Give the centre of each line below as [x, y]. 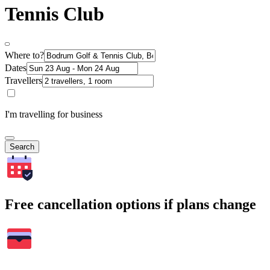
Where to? [24, 55]
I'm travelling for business [54, 114]
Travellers [24, 80]
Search [22, 146]
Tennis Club [55, 14]
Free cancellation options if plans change [130, 204]
